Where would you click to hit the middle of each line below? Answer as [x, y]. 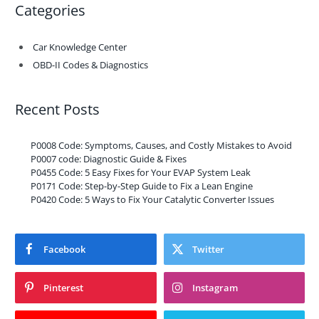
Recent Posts [57, 109]
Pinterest [63, 288]
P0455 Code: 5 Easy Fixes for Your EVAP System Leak [141, 173]
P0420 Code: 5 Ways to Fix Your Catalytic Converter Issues [152, 200]
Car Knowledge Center [80, 47]
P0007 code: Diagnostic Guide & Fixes [109, 159]
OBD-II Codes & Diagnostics [90, 64]
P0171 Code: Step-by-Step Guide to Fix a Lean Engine [142, 186]
